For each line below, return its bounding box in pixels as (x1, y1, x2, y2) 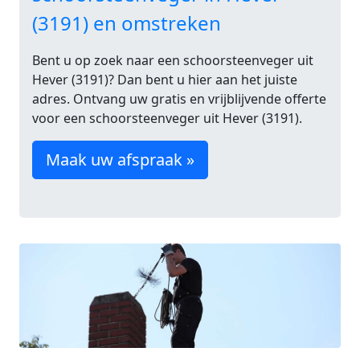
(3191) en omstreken (32, 10, 221, 36)
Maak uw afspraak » (46, 149, 194, 170)
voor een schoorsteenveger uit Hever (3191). (32, 109, 302, 127)
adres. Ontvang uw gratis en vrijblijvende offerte (32, 90, 326, 108)
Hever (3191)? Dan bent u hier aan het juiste (32, 71, 297, 88)
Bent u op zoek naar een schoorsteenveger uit (32, 51, 313, 69)
